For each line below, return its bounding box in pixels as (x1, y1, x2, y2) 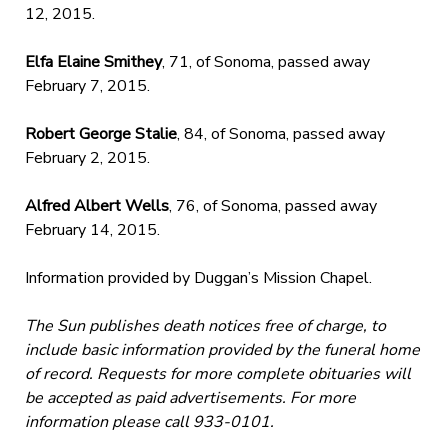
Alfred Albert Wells (24, 194, 169, 217)
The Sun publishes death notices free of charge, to (24, 314, 386, 337)
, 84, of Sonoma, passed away (176, 122, 385, 145)
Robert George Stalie (24, 122, 177, 145)
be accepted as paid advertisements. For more (24, 386, 356, 409)
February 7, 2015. (24, 74, 150, 97)
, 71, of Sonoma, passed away (161, 50, 370, 73)
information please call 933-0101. (24, 410, 274, 433)
